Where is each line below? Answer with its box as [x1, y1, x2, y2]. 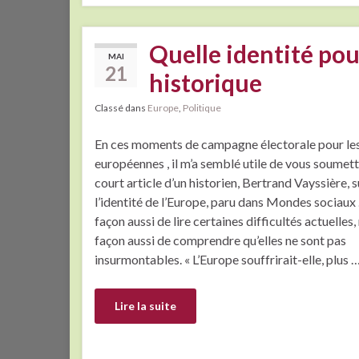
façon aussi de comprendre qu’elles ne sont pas [95, 232, 346, 248]
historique [149, 67, 262, 97]
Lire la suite [115, 298, 176, 313]
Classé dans [95, 101, 147, 114]
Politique [183, 101, 221, 114]
